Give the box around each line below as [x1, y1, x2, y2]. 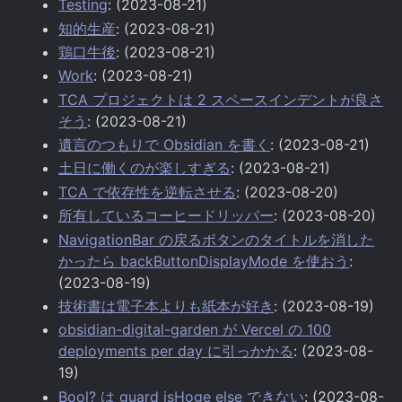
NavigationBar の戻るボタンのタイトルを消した [58, 230, 375, 249]
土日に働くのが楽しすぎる [58, 159, 232, 178]
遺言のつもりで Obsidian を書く [58, 135, 271, 154]
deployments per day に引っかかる [58, 342, 294, 361]
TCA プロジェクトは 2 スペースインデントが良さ [58, 90, 384, 109]
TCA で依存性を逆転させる [58, 182, 237, 201]
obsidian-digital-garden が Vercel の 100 [58, 320, 332, 339]
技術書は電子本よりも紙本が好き [58, 296, 275, 315]
